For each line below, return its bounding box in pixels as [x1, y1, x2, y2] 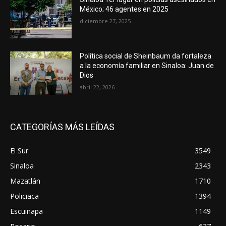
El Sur [10, 145, 28, 155]
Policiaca [10, 191, 39, 201]
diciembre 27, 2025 [80, 17, 131, 25]
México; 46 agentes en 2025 [80, 5, 169, 14]
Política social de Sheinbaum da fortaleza [80, 51, 212, 60]
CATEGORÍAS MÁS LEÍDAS [10, 121, 115, 132]
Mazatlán [10, 176, 40, 186]
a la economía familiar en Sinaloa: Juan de [80, 61, 214, 70]
